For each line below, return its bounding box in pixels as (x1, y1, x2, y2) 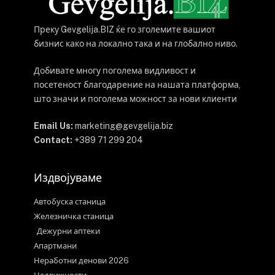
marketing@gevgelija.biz (73, 120, 173, 131)
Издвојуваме (34, 171, 102, 184)
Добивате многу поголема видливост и (34, 65, 196, 76)
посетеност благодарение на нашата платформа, (34, 79, 241, 90)
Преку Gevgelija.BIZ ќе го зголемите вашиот (34, 24, 215, 34)
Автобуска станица (34, 196, 106, 206)
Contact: (34, 134, 72, 145)
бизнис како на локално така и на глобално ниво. (34, 38, 238, 48)
